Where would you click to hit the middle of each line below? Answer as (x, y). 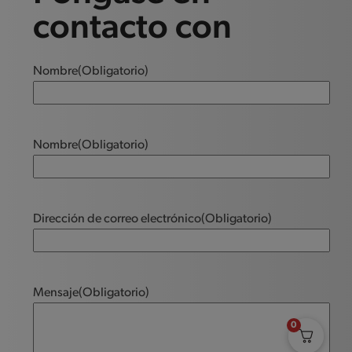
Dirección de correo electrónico (117, 219)
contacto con (133, 29)
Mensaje (56, 293)
